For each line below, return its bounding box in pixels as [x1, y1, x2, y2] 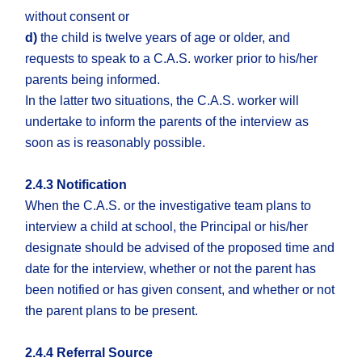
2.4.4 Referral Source [25, 346, 154, 360]
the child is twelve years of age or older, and [37, 31, 291, 45]
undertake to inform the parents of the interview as [25, 115, 309, 129]
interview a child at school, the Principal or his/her [25, 220, 309, 234]
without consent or [25, 10, 130, 24]
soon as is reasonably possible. [25, 136, 206, 150]
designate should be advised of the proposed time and [25, 241, 335, 255]
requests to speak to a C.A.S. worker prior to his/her [25, 52, 318, 66]
